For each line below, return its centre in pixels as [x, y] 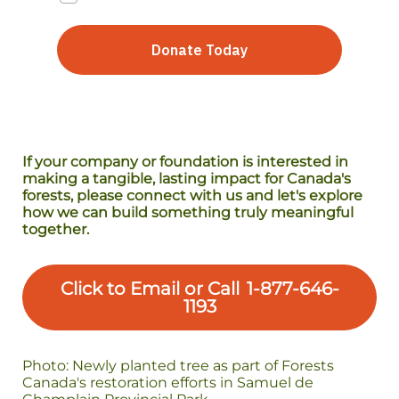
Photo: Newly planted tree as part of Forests [178, 366]
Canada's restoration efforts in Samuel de [168, 383]
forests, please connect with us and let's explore [192, 195]
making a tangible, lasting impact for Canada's [187, 179]
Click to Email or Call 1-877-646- [199, 289]
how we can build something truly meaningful [188, 212]
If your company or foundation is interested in [185, 162]
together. [56, 229]
